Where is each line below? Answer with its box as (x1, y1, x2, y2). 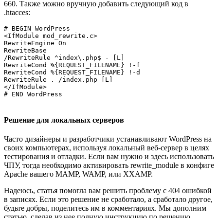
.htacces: (4, 8, 30, 17)
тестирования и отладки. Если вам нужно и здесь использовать (4, 152, 214, 161)
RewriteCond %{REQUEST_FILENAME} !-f (4, 61, 140, 69)
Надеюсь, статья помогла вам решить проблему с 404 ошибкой (4, 186, 212, 195)
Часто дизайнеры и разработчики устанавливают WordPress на (4, 134, 212, 143)
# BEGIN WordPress (4, 25, 70, 33)
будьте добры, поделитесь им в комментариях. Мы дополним (4, 203, 206, 212)
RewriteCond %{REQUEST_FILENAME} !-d (4, 69, 140, 76)
